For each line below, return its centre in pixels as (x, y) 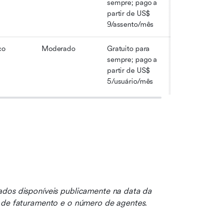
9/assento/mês (131, 25)
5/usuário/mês (130, 82)
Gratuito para (129, 49)
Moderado (58, 49)
